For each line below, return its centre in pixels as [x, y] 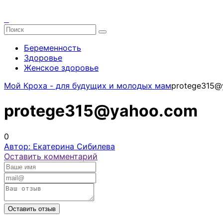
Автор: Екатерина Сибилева [59, 146]
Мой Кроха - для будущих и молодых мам [88, 86]
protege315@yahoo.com [101, 111]
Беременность [53, 48]
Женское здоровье [61, 68]
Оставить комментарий [51, 156]
